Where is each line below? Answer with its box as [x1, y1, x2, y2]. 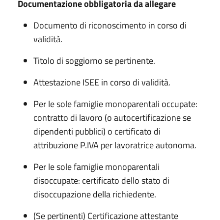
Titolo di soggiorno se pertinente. [33, 54, 155, 67]
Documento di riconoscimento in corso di [33, 18, 187, 32]
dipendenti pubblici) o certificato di [33, 124, 161, 138]
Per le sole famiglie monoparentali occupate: [33, 97, 197, 110]
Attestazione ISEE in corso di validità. [33, 75, 170, 89]
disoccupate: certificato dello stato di [33, 173, 169, 187]
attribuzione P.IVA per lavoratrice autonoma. [33, 138, 196, 152]
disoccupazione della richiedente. [33, 187, 156, 201]
